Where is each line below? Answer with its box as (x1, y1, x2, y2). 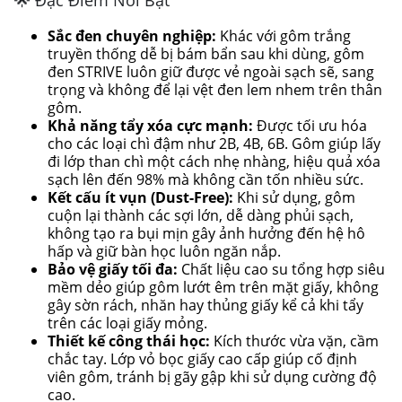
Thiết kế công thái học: (47, 330, 210, 351)
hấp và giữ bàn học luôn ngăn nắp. (47, 240, 281, 261)
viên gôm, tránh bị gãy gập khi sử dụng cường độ (47, 366, 377, 387)
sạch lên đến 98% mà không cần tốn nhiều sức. (47, 169, 363, 189)
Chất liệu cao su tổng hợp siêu (177, 258, 385, 279)
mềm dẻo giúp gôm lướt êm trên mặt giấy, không (47, 276, 379, 297)
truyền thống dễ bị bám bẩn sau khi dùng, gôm (47, 43, 364, 64)
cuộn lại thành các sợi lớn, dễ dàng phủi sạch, (47, 205, 354, 225)
